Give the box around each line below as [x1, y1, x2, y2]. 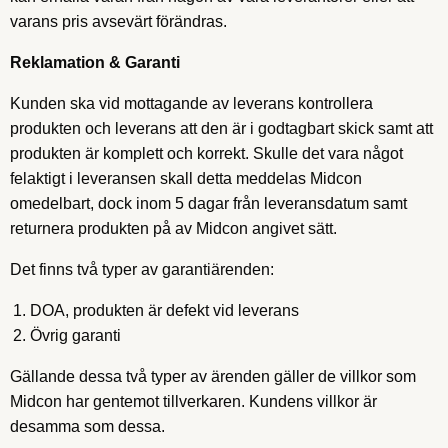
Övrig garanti [30, 327, 121, 344]
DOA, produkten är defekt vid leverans [30, 302, 299, 319]
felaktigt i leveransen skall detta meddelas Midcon [10, 170, 362, 187]
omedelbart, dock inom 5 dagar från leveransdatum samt [10, 195, 407, 212]
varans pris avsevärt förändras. [10, 13, 231, 30]
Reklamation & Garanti [10, 54, 180, 71]
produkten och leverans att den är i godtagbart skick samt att [10, 120, 433, 137]
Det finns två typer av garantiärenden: [10, 261, 274, 278]
